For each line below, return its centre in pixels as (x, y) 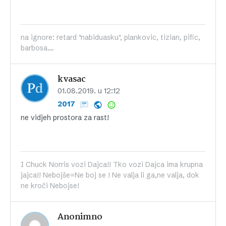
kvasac (72, 80)
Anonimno (80, 217)
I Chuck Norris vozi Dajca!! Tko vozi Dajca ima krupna (112, 165)
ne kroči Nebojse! (50, 186)
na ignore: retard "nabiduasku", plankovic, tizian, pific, (110, 38)
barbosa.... (37, 48)
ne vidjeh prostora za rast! (65, 118)
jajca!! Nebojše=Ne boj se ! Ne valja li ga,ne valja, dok (110, 175)
